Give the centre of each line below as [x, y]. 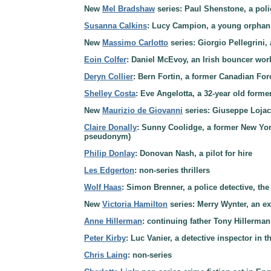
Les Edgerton [109, 170]
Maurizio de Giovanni [142, 110]
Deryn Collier [109, 76]
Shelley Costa [110, 93]
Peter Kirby [105, 238]
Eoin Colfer [105, 59]
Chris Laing [106, 255]
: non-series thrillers [172, 170]
